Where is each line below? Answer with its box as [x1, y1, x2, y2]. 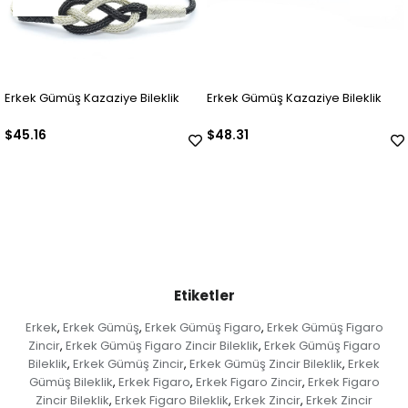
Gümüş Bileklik [28, 373, 113, 392]
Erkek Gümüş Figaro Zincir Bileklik [65, 337, 259, 355]
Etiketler [173, 286, 235, 306]
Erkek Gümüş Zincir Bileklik [189, 355, 342, 373]
